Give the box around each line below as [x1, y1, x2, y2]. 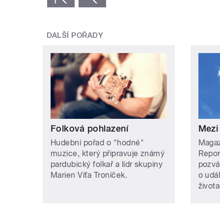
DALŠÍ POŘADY [46, 31, 104, 40]
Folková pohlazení [51, 123, 129, 134]
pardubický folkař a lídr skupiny [51, 159, 163, 169]
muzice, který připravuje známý [51, 148, 165, 158]
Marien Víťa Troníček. [51, 170, 128, 180]
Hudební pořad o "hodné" [51, 137, 144, 147]
